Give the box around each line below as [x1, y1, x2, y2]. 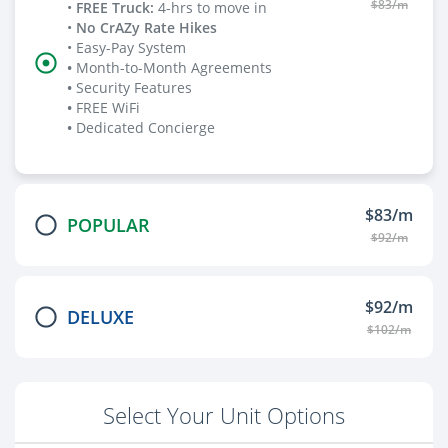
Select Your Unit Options [103, 401, 345, 430]
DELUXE [67, 304, 134, 329]
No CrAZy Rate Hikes [76, 19, 217, 37]
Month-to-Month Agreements [76, 59, 272, 77]
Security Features [76, 79, 192, 97]
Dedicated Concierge [76, 119, 215, 137]
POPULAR [67, 212, 150, 237]
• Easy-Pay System [67, 39, 186, 57]
